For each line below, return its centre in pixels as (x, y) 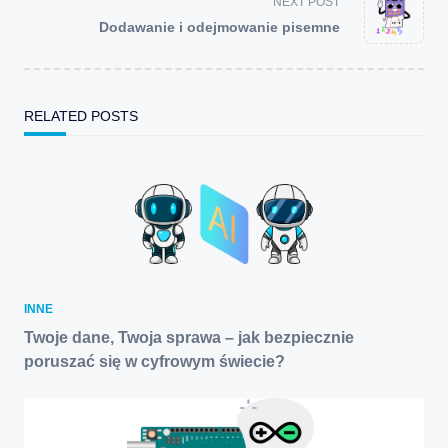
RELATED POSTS (81, 116)
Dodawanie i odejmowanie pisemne (219, 27)
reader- (46, 22)
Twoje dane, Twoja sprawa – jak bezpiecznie (189, 338)
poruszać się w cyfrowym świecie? (154, 362)
